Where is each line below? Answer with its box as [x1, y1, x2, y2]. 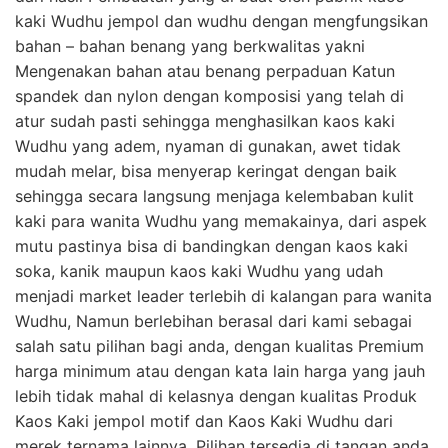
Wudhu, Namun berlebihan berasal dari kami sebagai [15, 310, 412, 331]
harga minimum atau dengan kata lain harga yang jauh [15, 360, 425, 381]
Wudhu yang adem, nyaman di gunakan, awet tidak [15, 135, 401, 156]
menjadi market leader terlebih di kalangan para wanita [15, 285, 432, 306]
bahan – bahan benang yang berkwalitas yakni [15, 35, 365, 56]
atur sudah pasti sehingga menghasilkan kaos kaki [15, 110, 395, 131]
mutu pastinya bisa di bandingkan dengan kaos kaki [15, 235, 408, 256]
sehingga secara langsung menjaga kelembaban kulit [15, 185, 414, 206]
